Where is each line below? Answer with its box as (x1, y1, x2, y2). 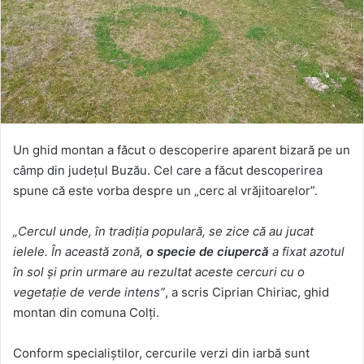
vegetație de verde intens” (13, 284, 165, 300)
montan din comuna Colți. (13, 304, 159, 320)
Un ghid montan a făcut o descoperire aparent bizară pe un (13, 141, 350, 158)
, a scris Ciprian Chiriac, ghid (165, 284, 329, 300)
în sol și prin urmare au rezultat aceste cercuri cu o (13, 263, 305, 279)
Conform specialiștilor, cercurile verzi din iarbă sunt (13, 344, 310, 361)
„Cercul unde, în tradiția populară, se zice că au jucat (13, 223, 314, 239)
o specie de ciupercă (146, 243, 269, 259)
